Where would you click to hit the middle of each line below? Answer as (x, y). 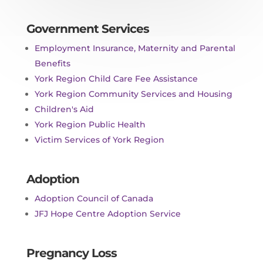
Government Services (87, 28)
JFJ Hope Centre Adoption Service (107, 213)
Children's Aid (64, 109)
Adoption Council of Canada (94, 198)
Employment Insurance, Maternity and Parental (135, 48)
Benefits (52, 63)
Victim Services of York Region (99, 139)
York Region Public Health (90, 124)
